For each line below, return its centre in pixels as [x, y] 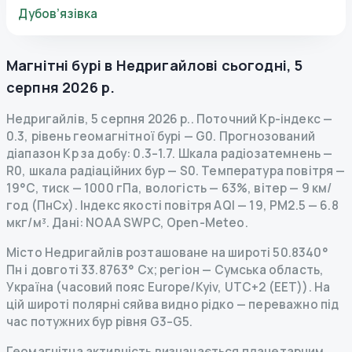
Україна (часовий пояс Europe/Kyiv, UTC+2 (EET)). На [169, 287]
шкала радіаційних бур [97, 170]
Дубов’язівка [58, 14]
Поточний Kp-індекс [258, 119]
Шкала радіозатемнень [249, 153]
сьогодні [254, 65]
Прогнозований [266, 136]
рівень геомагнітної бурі [106, 136]
